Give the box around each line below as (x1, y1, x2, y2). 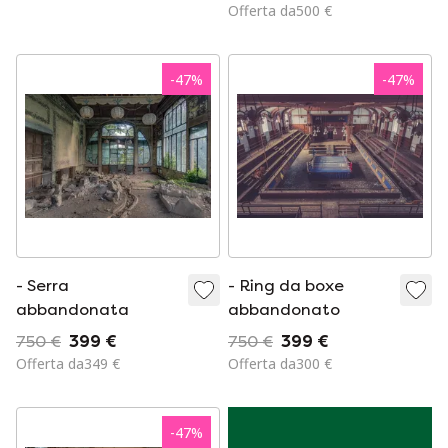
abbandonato (228, 300, 340, 319)
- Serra (16, 276, 69, 295)
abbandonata (16, 300, 129, 319)
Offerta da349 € (16, 354, 120, 373)
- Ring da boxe (228, 276, 344, 295)
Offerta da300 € (228, 354, 332, 373)
